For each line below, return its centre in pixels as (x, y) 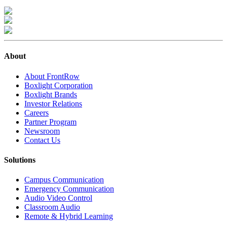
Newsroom (42, 131)
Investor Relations (53, 103)
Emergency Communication (69, 189)
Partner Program (50, 122)
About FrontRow (52, 76)
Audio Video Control (58, 198)
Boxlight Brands (51, 94)
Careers (36, 112)
